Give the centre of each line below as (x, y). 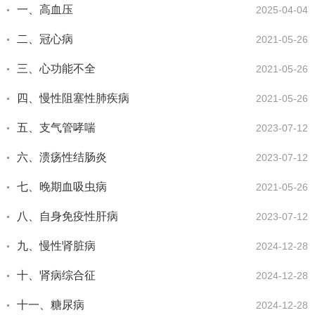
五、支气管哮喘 (56, 128)
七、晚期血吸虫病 (62, 187)
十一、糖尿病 (51, 305)
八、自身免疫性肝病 (67, 216)
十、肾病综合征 (56, 275)
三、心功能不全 (56, 69)
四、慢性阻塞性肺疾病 (73, 98)
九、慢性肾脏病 (56, 246)
